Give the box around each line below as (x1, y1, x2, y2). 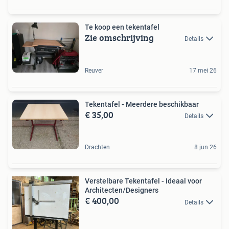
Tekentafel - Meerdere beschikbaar (85, 100, 199, 108)
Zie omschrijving (85, 31, 154, 44)
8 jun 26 (194, 144, 217, 151)
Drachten (85, 144, 110, 151)
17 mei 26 (189, 66, 217, 74)
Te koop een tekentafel (85, 23, 159, 31)
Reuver (85, 66, 103, 74)
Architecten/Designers (85, 186, 158, 195)
